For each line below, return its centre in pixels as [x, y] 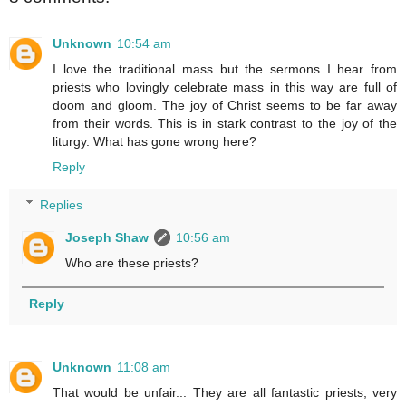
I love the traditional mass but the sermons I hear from [225, 69]
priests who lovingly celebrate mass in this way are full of [225, 87]
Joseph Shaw [107, 237]
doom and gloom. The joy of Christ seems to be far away [225, 106]
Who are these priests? [132, 262]
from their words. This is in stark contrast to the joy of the [225, 124]
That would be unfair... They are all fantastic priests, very [225, 392]
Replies [62, 204]
